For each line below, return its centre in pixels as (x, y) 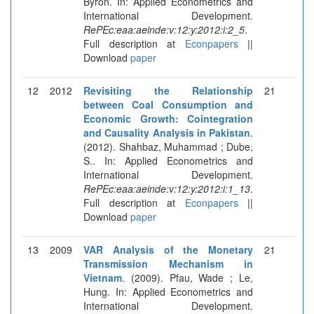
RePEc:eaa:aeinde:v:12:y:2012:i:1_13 (167, 188)
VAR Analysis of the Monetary (168, 249)
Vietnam (103, 277)
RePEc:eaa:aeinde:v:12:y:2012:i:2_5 (164, 29)
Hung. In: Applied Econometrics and (168, 291)
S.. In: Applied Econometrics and (168, 160)
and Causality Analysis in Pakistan (167, 132)
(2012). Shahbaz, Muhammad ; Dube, (168, 146)
